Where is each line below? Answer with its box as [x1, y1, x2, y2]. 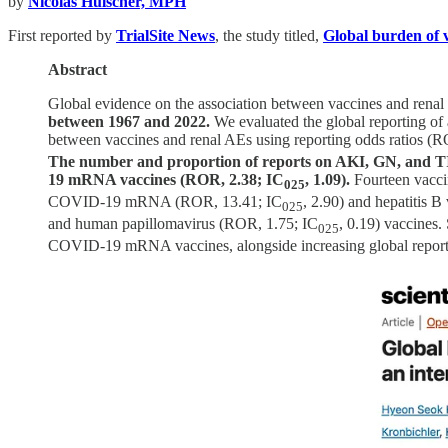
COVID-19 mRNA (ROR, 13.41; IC [48, 192, 282, 210]
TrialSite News [116, 26, 215, 44]
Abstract [48, 60, 107, 78]
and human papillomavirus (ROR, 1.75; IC [48, 215, 318, 233]
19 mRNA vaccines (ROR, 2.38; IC [48, 170, 284, 188]
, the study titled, [215, 26, 323, 44]
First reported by [8, 26, 116, 44]
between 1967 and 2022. [48, 112, 210, 130]
